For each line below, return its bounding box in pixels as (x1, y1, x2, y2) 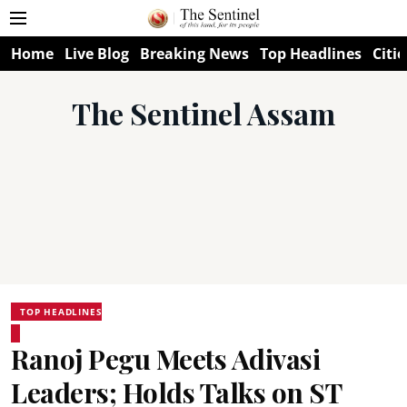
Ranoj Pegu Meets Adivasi (11, 341, 320, 377)
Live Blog (65, 44, 129, 64)
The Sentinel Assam (72, 94, 335, 133)
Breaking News (140, 44, 249, 64)
